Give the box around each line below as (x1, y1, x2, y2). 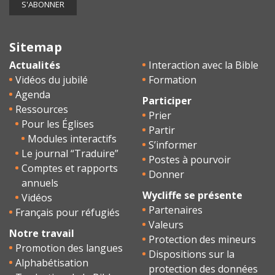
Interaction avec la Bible (149, 58, 258, 72)
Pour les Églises (21, 117, 94, 131)
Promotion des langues (15, 241, 123, 255)
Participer (142, 94, 192, 107)
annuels (21, 176, 58, 190)
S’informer (149, 138, 197, 152)
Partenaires (149, 203, 203, 217)
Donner (149, 168, 184, 181)
